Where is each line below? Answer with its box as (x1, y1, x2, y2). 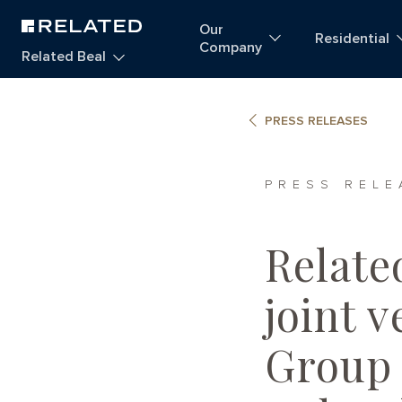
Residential (314, 31, 389, 47)
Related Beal (22, 48, 106, 64)
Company (198, 40, 262, 56)
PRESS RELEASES (264, 115, 368, 127)
